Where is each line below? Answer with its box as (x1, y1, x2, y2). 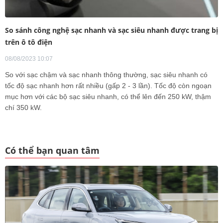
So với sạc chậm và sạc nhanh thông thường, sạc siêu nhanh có (5, 70, 208, 79)
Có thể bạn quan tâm (5, 144, 100, 156)
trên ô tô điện (5, 37, 52, 47)
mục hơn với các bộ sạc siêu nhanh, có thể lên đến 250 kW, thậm (5, 92, 211, 101)
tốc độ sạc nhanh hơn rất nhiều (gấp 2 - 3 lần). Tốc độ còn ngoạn (5, 81, 212, 90)
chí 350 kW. (5, 103, 42, 111)
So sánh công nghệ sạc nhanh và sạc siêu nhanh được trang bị (5, 25, 218, 35)
